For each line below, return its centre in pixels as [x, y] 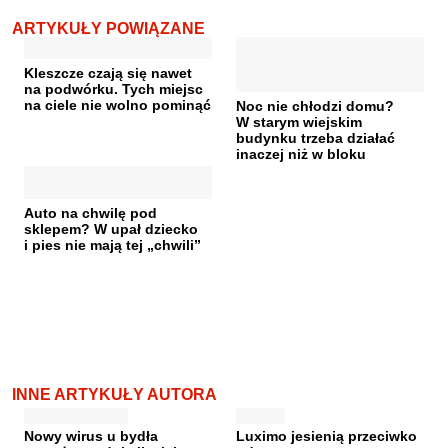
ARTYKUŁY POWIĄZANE [108, 28]
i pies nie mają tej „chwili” [112, 244]
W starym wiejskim [299, 121]
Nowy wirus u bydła [91, 435]
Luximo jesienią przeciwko [326, 435]
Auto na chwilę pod [90, 212]
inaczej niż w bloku [301, 153]
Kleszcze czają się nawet [108, 72]
